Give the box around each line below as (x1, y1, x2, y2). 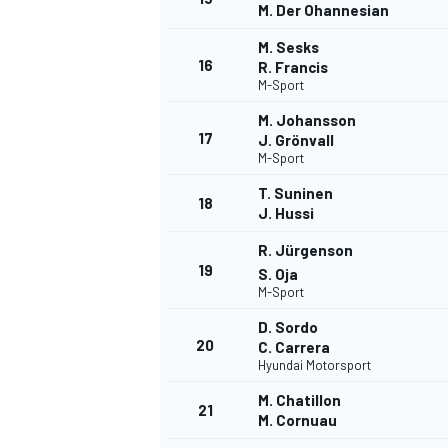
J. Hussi (258, 204, 314, 223)
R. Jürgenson (258, 241, 353, 260)
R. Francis (258, 58, 328, 77)
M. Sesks (258, 38, 319, 57)
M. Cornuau (258, 411, 337, 430)
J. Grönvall (258, 131, 334, 150)
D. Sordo (258, 318, 318, 337)
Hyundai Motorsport (258, 357, 371, 374)
